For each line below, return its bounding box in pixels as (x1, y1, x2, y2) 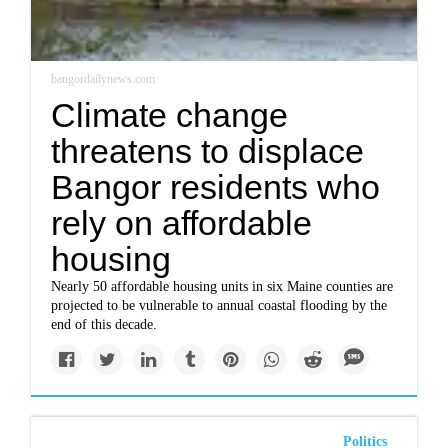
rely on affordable (51, 204, 313, 243)
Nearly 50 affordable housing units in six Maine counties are (51, 279, 394, 295)
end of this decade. (51, 317, 158, 333)
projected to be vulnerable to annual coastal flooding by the (51, 298, 388, 314)
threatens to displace (51, 132, 365, 171)
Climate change (51, 96, 289, 135)
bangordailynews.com (51, 72, 156, 87)
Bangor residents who (51, 168, 381, 207)
